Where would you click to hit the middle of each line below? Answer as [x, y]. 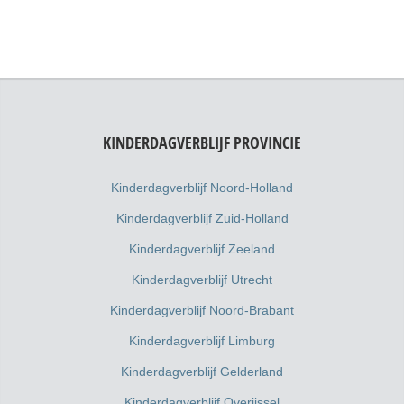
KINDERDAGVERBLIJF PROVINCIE [202, 142]
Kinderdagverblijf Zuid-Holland [202, 218]
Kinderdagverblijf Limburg [202, 340]
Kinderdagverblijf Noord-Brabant [202, 310]
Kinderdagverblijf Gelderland [202, 371]
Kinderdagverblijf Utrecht [202, 279]
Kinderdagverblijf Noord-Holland [202, 187]
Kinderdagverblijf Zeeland [202, 248]
